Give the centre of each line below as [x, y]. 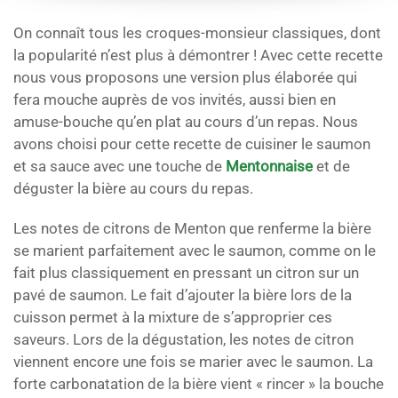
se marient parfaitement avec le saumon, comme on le [195, 250]
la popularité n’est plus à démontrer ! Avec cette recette [198, 55]
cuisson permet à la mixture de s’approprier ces [173, 317]
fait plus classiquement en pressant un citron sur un [186, 272]
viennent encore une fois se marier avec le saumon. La [193, 361]
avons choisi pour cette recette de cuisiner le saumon [192, 143]
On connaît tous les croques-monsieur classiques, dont [197, 32]
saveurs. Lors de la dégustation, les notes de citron [183, 339]
